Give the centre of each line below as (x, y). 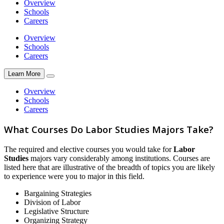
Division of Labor (52, 202)
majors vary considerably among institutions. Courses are (119, 158)
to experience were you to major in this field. (74, 176)
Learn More (24, 73)
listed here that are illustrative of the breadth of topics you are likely (109, 167)
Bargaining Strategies (58, 193)
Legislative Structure (56, 211)
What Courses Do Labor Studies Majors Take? (109, 129)
